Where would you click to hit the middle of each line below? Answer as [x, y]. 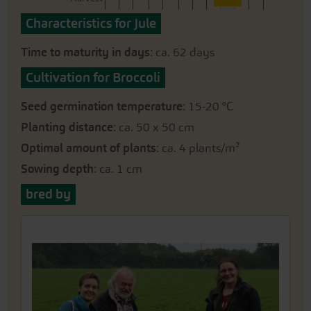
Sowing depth [57, 169]
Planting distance [67, 127]
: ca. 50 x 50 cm [154, 127]
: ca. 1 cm [118, 169]
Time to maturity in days [85, 52]
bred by [48, 194]
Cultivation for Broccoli [93, 77]
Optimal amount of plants [89, 148]
